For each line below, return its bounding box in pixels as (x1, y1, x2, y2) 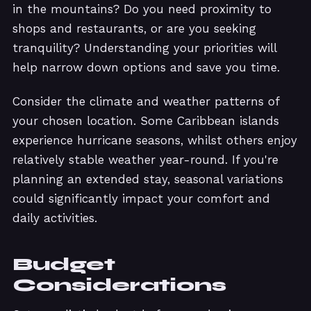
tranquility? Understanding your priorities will (12, 41, 276, 56)
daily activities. (12, 210, 97, 225)
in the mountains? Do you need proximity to (12, 2, 271, 17)
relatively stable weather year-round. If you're (12, 152, 278, 167)
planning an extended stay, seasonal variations (12, 171, 283, 186)
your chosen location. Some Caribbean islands (12, 113, 279, 128)
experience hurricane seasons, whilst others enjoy (12, 133, 297, 147)
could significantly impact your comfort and (12, 191, 270, 205)
